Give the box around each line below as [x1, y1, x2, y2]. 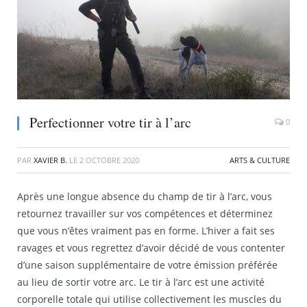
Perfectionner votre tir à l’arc [29, 113, 191, 132]
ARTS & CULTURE [230, 155, 290, 166]
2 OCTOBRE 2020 [79, 155, 139, 166]
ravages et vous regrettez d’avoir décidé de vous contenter [17, 241, 285, 255]
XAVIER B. [34, 155, 67, 166]
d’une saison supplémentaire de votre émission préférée [17, 258, 278, 272]
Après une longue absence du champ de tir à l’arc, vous [17, 190, 272, 204]
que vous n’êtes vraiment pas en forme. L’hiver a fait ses [17, 224, 275, 238]
